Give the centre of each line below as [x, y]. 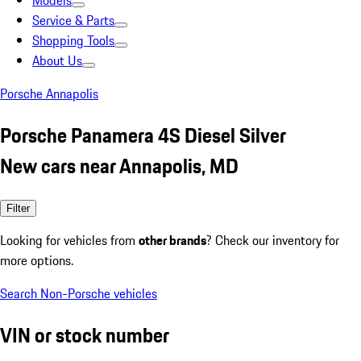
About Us [57, 60]
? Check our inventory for [273, 240]
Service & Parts [73, 20]
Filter [18, 208]
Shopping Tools [73, 40]
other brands [172, 240]
